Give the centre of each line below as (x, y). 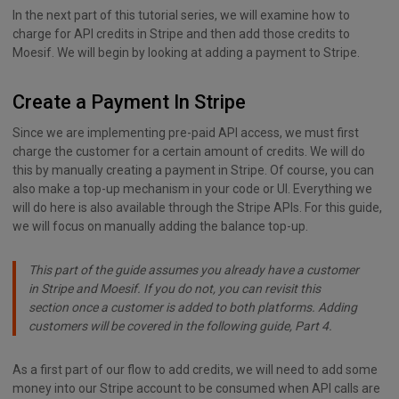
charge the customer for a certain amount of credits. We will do (189, 152)
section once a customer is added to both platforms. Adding (192, 308)
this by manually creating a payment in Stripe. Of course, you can (193, 171)
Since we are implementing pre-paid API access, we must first (186, 133)
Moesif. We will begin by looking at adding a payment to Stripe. (186, 52)
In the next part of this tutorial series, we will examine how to (181, 15)
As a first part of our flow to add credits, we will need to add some (195, 370)
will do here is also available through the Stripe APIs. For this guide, (197, 208)
